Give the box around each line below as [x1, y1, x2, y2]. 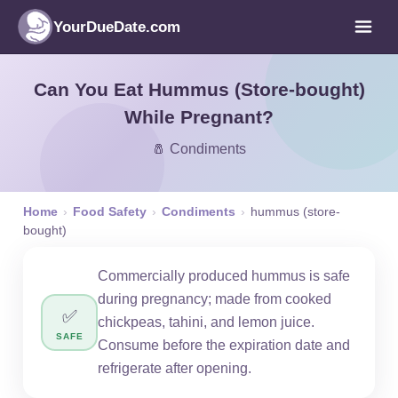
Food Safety [73, 204, 147, 219]
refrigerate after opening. [98, 361, 251, 376]
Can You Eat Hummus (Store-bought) [33, 79, 365, 99]
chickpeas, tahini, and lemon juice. [98, 314, 314, 330]
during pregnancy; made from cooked [98, 291, 331, 306]
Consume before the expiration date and [98, 338, 350, 353]
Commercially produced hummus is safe [98, 268, 350, 283]
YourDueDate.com [53, 18, 180, 36]
